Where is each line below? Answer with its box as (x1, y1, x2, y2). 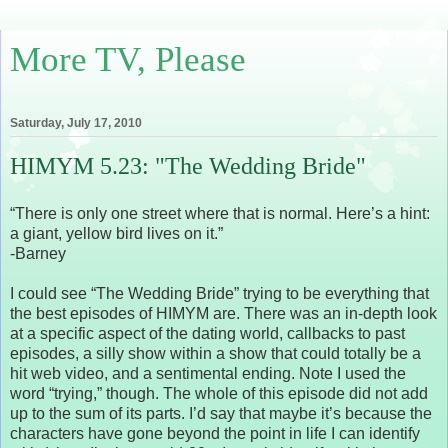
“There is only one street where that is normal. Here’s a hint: (10, 204, 430, 222)
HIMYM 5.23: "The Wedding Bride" (10, 152, 366, 180)
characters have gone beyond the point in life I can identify (10, 424, 420, 442)
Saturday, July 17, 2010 (10, 116, 142, 131)
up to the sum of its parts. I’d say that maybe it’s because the (10, 404, 432, 422)
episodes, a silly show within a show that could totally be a (10, 344, 421, 362)
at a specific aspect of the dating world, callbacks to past (10, 324, 405, 342)
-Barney (10, 244, 66, 262)
